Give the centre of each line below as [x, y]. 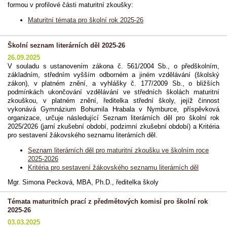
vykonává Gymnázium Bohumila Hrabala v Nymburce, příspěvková [113, 109]
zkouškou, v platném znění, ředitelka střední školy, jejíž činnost [113, 100]
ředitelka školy [137, 182]
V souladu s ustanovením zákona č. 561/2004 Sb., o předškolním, [113, 66]
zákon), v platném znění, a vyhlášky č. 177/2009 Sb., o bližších [113, 83]
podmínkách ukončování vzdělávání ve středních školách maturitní [113, 92]
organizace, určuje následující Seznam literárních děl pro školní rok [113, 118]
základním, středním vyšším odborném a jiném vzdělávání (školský [113, 74]
